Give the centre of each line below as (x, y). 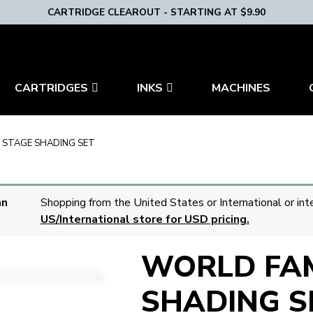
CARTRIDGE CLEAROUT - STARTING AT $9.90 (156, 12)
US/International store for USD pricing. (145, 219)
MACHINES (241, 88)
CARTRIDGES (51, 88)
